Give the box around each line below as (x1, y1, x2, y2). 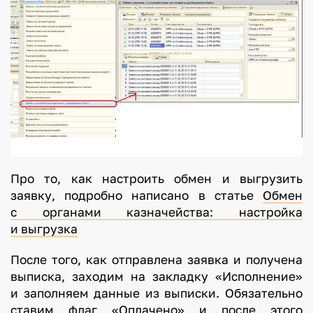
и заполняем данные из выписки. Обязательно (10, 286, 303, 301)
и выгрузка (10, 221, 78, 237)
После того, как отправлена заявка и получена (10, 252, 303, 268)
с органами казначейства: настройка (10, 205, 303, 220)
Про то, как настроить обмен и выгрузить (10, 171, 303, 187)
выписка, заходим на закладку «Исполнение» (10, 269, 303, 284)
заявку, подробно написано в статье (10, 188, 263, 203)
